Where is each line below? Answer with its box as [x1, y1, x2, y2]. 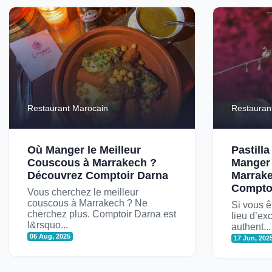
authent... [231, 222, 271, 233]
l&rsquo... [27, 220, 68, 231]
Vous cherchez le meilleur [27, 187, 138, 198]
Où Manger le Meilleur [27, 144, 141, 157]
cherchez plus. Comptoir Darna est [27, 209, 176, 220]
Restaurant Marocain [27, 103, 108, 114]
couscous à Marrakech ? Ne [27, 198, 148, 209]
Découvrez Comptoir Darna [27, 169, 168, 182]
